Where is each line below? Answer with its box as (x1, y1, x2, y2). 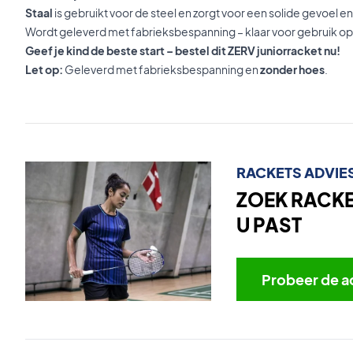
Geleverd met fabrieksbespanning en (63, 62, 260, 76)
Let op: (25, 62, 63, 76)
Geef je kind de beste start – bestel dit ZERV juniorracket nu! (25, 43, 340, 58)
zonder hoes (260, 62, 325, 76)
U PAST (236, 213, 302, 236)
